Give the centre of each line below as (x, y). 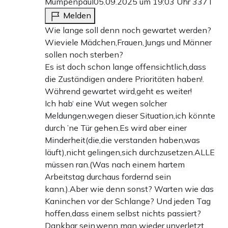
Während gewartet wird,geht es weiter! (118, 91)
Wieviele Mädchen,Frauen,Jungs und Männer (128, 42)
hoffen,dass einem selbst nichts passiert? (123, 213)
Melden (77, 15)
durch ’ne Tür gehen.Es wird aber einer (116, 127)
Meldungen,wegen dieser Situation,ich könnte (130, 115)
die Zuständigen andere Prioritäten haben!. (124, 79)
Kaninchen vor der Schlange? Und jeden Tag (128, 201)
